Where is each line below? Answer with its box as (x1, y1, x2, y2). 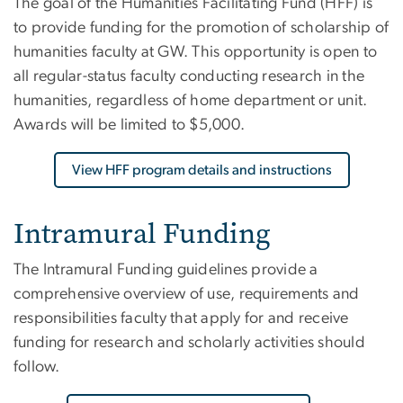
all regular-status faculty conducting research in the (13, 68, 365, 85)
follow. (13, 359, 60, 376)
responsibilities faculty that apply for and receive (13, 310, 349, 327)
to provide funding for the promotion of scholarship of (13, 20, 390, 37)
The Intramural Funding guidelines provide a (13, 262, 318, 279)
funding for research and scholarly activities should (13, 335, 365, 352)
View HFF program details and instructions (71, 163, 332, 178)
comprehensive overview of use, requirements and (13, 286, 360, 303)
